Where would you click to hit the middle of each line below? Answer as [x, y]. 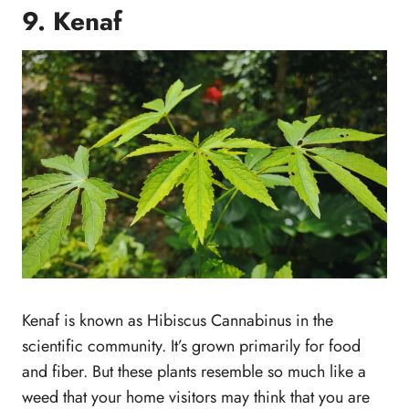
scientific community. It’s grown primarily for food [191, 346]
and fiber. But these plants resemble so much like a [194, 372]
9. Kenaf [72, 22]
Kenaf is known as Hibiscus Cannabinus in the [178, 321]
